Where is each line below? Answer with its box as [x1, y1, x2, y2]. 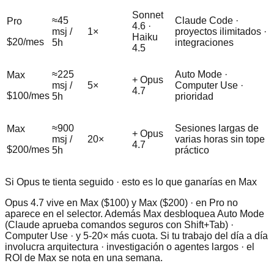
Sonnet [132, 10, 163, 21]
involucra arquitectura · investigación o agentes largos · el [5, 242, 254, 253]
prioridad [175, 91, 213, 102]
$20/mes [7, 37, 44, 48]
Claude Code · [175, 15, 239, 26]
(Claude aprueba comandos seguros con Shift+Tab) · [5, 220, 234, 231]
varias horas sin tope [175, 134, 265, 145]
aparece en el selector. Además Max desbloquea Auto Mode [5, 209, 264, 220]
